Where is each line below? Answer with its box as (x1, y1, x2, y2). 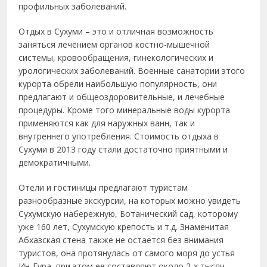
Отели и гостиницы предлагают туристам (18, 182, 188, 193)
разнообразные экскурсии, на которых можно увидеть (18, 195, 241, 206)
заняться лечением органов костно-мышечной (18, 39, 210, 50)
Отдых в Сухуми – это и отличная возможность (18, 26, 214, 37)
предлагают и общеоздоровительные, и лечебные (18, 91, 225, 103)
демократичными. (18, 157, 91, 168)
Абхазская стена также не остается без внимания (18, 234, 224, 246)
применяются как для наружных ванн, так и (18, 117, 195, 129)
